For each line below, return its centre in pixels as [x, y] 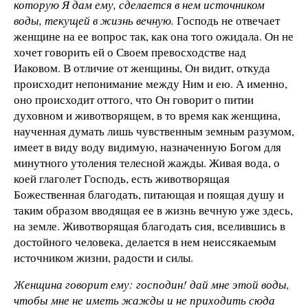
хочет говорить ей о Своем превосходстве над [130, 52]
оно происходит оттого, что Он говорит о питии [134, 99]
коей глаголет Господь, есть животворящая [122, 178]
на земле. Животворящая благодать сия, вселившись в [150, 225]
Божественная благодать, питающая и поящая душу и [149, 194]
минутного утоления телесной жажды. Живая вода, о [147, 162]
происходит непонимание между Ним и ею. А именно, [151, 83]
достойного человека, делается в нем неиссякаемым [145, 241]
